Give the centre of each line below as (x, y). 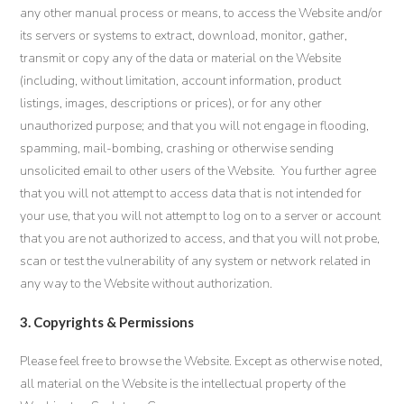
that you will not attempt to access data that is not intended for (191, 193)
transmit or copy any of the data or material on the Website (181, 58)
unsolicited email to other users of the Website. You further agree (198, 171)
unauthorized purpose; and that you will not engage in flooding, (195, 126)
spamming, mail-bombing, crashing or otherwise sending (177, 148)
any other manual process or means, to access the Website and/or (202, 13)
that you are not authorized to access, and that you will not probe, (200, 239)
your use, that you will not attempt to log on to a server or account (201, 216)
